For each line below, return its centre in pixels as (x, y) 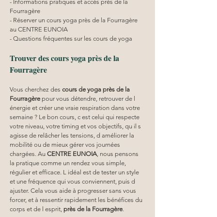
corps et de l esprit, (37, 209)
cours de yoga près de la (97, 89)
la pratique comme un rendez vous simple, (69, 163)
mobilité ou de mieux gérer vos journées (66, 144)
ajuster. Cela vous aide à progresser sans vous (74, 190)
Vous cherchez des (36, 89)
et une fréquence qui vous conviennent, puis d (73, 181)
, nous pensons (118, 154)
